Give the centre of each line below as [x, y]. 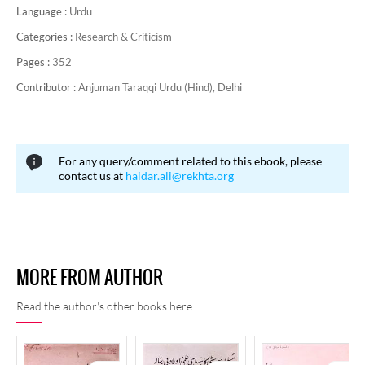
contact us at [92, 176]
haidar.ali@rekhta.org [180, 176]
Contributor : [47, 87]
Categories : [46, 37]
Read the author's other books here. [106, 306]
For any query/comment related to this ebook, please [190, 161]
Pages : [34, 62]
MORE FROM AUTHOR [90, 277]
